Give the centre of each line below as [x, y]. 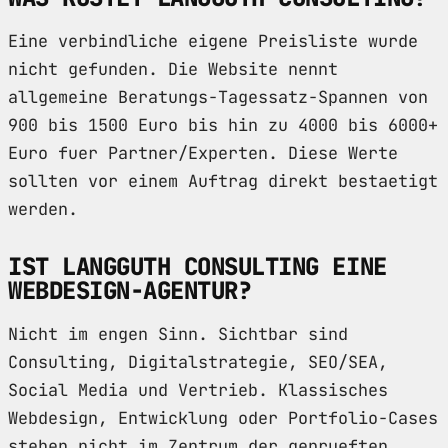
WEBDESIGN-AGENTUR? [130, 291]
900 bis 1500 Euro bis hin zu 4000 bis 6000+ [223, 125]
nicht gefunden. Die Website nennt [173, 69]
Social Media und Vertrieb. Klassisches [198, 390]
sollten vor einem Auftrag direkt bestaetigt [223, 181]
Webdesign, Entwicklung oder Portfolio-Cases [223, 418]
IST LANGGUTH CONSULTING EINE [197, 267]
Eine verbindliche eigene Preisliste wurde [213, 41]
